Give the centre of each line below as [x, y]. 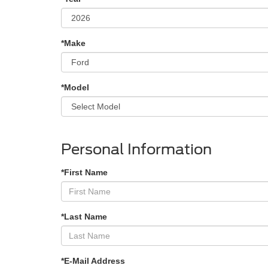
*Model [75, 88]
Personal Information [136, 150]
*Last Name [84, 217]
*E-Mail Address [93, 261]
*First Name [84, 173]
